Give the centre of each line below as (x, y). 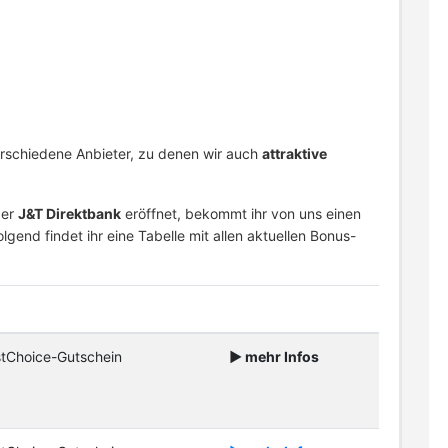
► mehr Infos (274, 356)
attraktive (294, 153)
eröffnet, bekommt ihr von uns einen (241, 213)
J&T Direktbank (69, 213)
